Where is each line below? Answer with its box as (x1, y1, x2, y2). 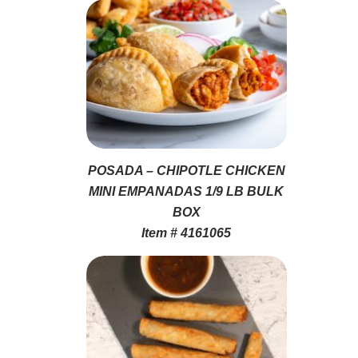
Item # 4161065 (141, 225, 232, 240)
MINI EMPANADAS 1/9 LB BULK (89, 184, 284, 198)
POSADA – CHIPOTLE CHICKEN (87, 163, 285, 177)
